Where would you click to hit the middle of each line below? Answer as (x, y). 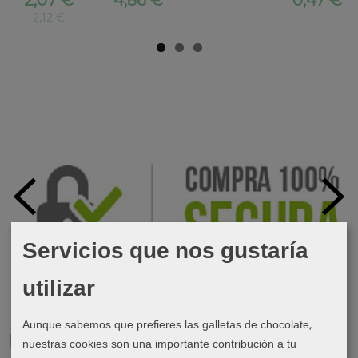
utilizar (59, 289)
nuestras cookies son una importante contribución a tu (159, 344)
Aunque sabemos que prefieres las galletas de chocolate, (167, 325)
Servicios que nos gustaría (165, 252)
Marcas (37, 342)
